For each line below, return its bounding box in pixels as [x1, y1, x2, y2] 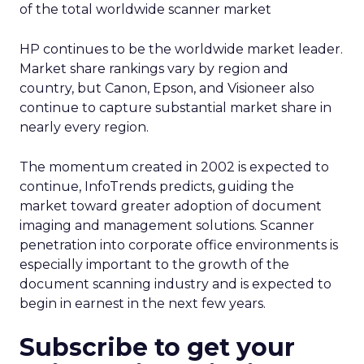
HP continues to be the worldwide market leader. [19, 41, 343, 57]
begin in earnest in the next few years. [19, 296, 266, 311]
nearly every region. [19, 119, 149, 135]
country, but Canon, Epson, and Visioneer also [19, 80, 314, 96]
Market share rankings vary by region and [19, 61, 288, 76]
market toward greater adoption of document [19, 198, 322, 214]
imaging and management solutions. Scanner [19, 218, 314, 233]
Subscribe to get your [19, 332, 295, 362]
